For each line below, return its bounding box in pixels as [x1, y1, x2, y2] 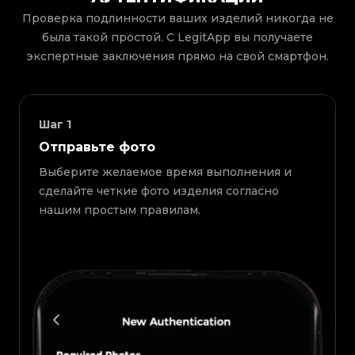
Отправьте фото [39, 139, 155, 155]
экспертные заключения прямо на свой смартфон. [26, 49, 329, 64]
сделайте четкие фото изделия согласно [39, 184, 279, 199]
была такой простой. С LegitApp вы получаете [42, 30, 313, 45]
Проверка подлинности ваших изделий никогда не [21, 11, 334, 26]
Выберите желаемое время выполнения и [39, 165, 292, 180]
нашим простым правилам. [39, 203, 200, 218]
